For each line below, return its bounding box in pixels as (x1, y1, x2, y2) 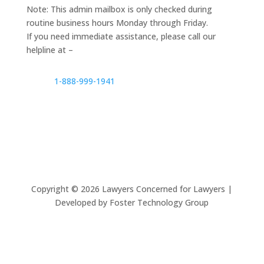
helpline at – (26, 44, 73, 55)
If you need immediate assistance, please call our (26, 30, 216, 42)
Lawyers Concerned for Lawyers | (100, 183, 233, 194)
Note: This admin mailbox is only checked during (26, 3, 212, 15)
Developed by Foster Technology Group (55, 196, 209, 208)
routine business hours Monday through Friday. (26, 16, 208, 28)
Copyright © (31, 183, 81, 194)
